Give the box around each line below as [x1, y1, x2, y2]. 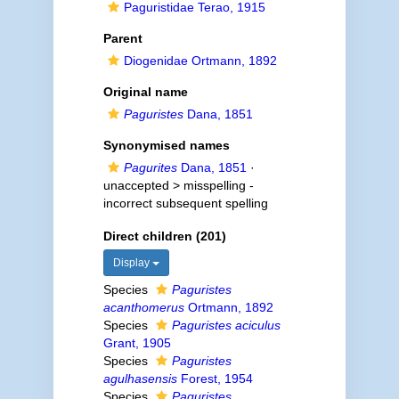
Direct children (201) [102, 229, 226, 243]
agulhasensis [102, 371, 177, 386]
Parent [102, 31, 142, 45]
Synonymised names [102, 138, 230, 152]
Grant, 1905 [102, 336, 171, 350]
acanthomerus [102, 300, 184, 314]
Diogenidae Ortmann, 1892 [123, 53, 277, 68]
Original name [102, 85, 188, 99]
